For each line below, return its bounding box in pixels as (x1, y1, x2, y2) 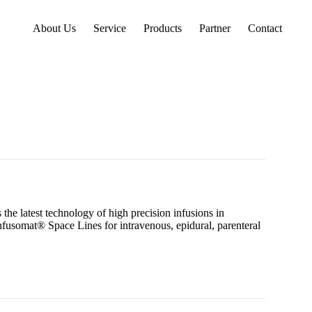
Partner (199, 22, 231, 34)
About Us (33, 22, 77, 34)
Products (143, 22, 182, 34)
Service (93, 22, 127, 34)
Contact (248, 22, 283, 34)
